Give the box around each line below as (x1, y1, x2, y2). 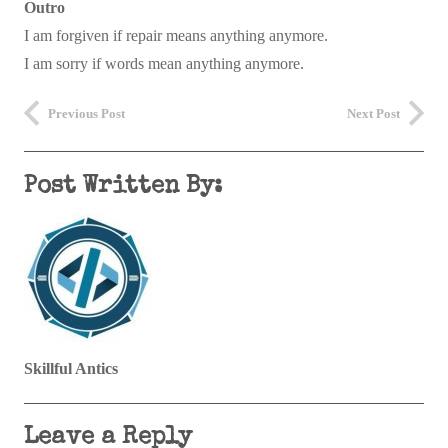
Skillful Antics (24, 360, 118, 378)
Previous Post (48, 106, 125, 121)
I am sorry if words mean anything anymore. (24, 55, 304, 72)
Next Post (347, 106, 400, 121)
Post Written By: (24, 174, 222, 199)
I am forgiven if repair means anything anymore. (24, 27, 328, 44)
